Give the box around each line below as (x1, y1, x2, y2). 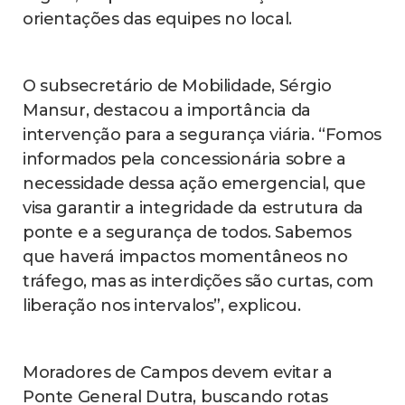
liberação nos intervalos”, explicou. (23, 296, 301, 316)
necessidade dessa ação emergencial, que (23, 174, 366, 194)
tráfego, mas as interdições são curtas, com (23, 271, 373, 292)
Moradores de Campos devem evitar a (23, 363, 333, 383)
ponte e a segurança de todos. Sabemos (23, 222, 352, 243)
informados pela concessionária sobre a (23, 149, 346, 170)
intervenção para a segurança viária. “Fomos (23, 125, 381, 146)
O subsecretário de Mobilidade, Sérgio (23, 76, 332, 97)
